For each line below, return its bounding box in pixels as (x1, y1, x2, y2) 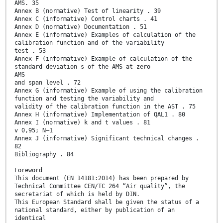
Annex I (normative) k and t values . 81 (14, 119, 150, 126)
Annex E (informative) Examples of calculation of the (14, 31, 196, 39)
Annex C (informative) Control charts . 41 (14, 15, 157, 23)
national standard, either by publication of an (14, 207, 175, 214)
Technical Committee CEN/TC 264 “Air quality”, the (14, 183, 185, 190)
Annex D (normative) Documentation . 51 (14, 23, 147, 31)
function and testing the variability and (14, 95, 154, 103)
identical (14, 215, 46, 222)
